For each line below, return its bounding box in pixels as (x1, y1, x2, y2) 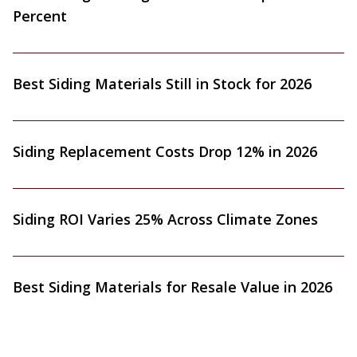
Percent (13, 6, 67, 25)
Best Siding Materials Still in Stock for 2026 (13, 74, 312, 93)
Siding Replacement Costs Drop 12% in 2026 (13, 142, 317, 161)
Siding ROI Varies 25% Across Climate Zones (13, 210, 318, 229)
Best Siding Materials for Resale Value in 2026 (13, 277, 332, 296)
